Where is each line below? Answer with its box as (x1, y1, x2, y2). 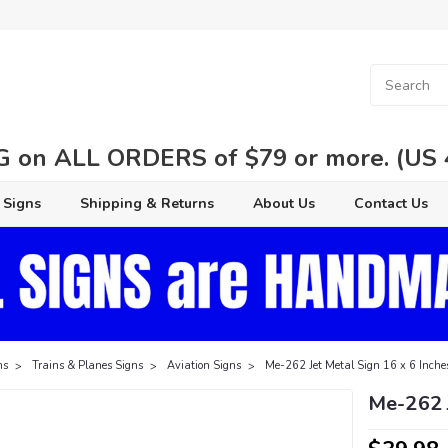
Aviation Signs (167, 357, 242, 373)
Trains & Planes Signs (32, 357, 144, 373)
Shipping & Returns (79, 194, 214, 213)
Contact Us (353, 194, 428, 213)
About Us (252, 194, 315, 213)
